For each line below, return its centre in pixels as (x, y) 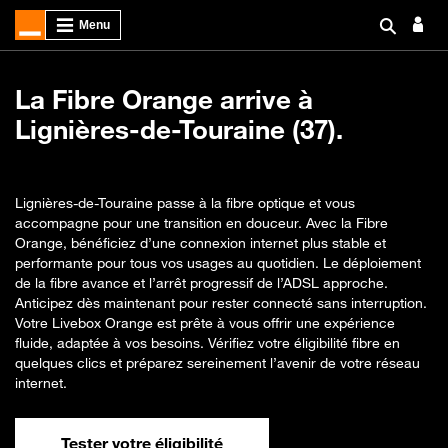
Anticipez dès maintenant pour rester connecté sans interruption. (221, 302)
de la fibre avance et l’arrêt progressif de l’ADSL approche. (201, 282)
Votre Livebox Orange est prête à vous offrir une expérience (205, 322)
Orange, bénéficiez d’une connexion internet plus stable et (200, 242)
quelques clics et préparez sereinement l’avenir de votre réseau (217, 362)
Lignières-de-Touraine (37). (179, 129)
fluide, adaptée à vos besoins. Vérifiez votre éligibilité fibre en (207, 342)
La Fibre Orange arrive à (164, 99)
